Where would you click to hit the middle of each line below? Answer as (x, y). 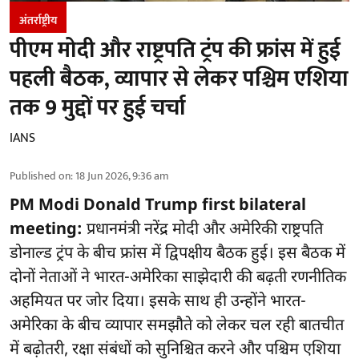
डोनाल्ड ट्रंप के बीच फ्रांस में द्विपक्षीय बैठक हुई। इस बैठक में (177, 254)
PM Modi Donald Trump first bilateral (158, 206)
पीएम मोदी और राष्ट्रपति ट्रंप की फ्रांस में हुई (175, 50)
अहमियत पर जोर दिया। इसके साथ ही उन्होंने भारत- (158, 303)
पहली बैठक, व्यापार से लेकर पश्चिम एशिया (179, 79)
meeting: (46, 230)
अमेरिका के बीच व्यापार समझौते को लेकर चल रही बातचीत (177, 327)
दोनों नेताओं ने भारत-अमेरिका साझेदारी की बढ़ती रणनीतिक (178, 278)
